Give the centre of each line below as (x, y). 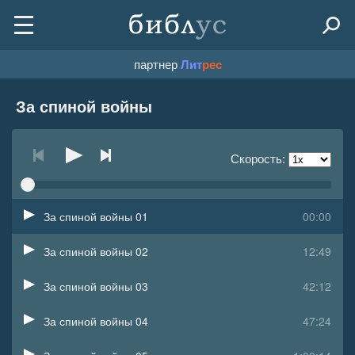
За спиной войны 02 (96, 251)
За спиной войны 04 (96, 321)
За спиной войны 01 (96, 216)
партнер (157, 64)
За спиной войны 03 (96, 286)
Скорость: (258, 158)
